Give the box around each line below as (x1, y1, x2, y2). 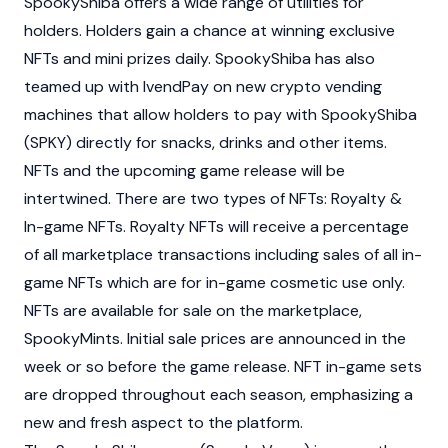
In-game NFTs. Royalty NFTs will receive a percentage (24, 216, 409, 237)
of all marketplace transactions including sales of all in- (24, 244, 422, 265)
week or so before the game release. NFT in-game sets (24, 356, 422, 377)
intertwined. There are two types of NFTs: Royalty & (24, 188, 402, 209)
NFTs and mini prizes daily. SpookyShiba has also (24, 48, 375, 69)
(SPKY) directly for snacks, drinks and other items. (24, 132, 387, 153)
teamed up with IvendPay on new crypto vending (24, 76, 382, 97)
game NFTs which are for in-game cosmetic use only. (24, 272, 405, 293)
